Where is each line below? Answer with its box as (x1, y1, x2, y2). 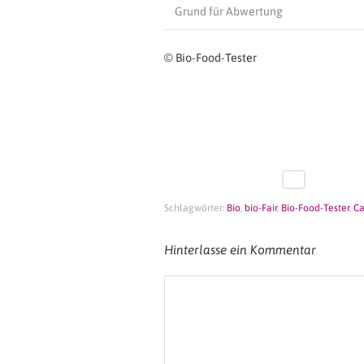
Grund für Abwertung (174, 4, 283, 18)
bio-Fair (245, 202, 277, 214)
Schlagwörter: (164, 202, 227, 214)
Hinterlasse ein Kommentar (164, 242, 316, 258)
